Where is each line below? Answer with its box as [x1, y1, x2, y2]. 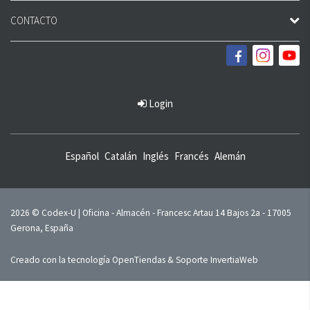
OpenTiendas [112, 254, 165, 266]
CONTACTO [10, 14, 57, 27]
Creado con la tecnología [10, 254, 112, 266]
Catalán [104, 149, 137, 163]
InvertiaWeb [210, 254, 258, 266]
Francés [174, 149, 209, 163]
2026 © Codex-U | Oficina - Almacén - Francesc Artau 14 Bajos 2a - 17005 [10, 207, 291, 219]
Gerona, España [10, 222, 73, 234]
